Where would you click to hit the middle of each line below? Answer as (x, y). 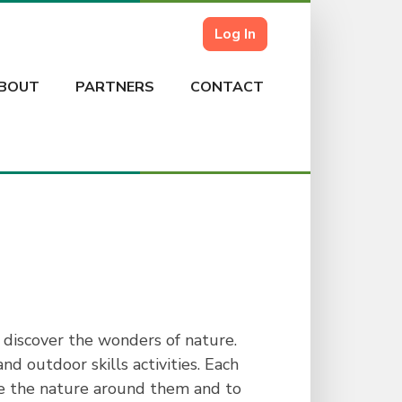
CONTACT (227, 87)
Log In (235, 34)
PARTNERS (115, 87)
